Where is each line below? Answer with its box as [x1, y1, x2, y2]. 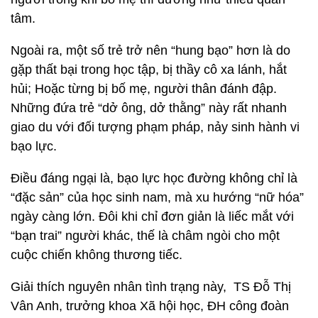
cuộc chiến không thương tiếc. [11, 248, 182, 262]
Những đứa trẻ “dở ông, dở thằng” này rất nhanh [11, 101, 287, 115]
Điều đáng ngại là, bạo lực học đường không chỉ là [11, 171, 297, 185]
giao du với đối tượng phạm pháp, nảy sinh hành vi [11, 120, 300, 134]
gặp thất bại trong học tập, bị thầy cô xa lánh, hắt [11, 62, 287, 77]
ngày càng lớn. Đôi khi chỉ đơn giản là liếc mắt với [11, 209, 294, 224]
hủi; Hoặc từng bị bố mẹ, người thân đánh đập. [11, 82, 277, 96]
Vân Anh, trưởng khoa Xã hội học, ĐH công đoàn [11, 299, 289, 313]
